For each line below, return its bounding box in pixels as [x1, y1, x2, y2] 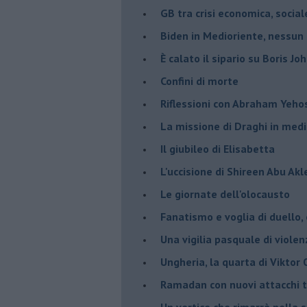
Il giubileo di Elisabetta [160, 141, 275, 156]
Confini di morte [160, 73, 238, 88]
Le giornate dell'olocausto [160, 186, 290, 201]
